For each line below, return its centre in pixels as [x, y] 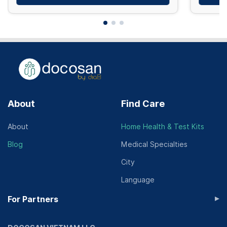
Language [138, 180]
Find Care [143, 104]
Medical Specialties [154, 144]
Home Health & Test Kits [163, 127]
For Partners [33, 199]
